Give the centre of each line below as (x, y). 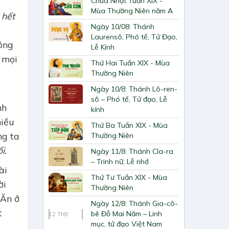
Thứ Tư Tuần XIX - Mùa (129, 178)
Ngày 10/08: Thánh (123, 27)
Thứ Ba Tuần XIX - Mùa (130, 125)
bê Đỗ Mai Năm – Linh (127, 214)
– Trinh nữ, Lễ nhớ (120, 162)
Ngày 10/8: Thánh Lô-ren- (134, 89)
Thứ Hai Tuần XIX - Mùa (131, 63)
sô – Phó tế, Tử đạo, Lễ (129, 99)
